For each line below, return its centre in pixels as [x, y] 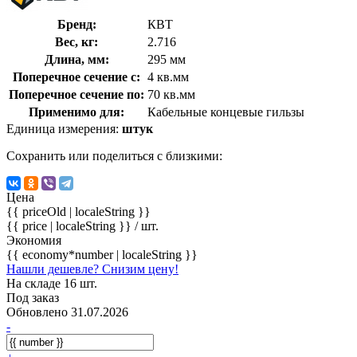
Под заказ [33, 297]
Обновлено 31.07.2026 [67, 312]
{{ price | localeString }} [71, 226]
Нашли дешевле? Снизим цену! [92, 269]
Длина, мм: [76, 59]
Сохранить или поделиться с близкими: [114, 155]
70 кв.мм [171, 94]
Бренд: [76, 24]
